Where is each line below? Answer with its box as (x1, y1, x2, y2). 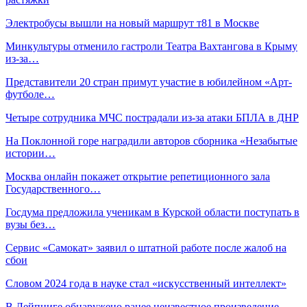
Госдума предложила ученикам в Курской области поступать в (5, 206, 299, 218)
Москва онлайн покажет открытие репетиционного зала (5, 170, 270, 182)
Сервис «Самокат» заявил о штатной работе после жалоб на (5, 241, 286, 254)
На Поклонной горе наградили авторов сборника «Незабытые (5, 134, 297, 147)
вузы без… (5, 218, 56, 230)
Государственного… (5, 182, 101, 195)
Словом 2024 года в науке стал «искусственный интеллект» (5, 277, 286, 289)
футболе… (5, 88, 55, 100)
